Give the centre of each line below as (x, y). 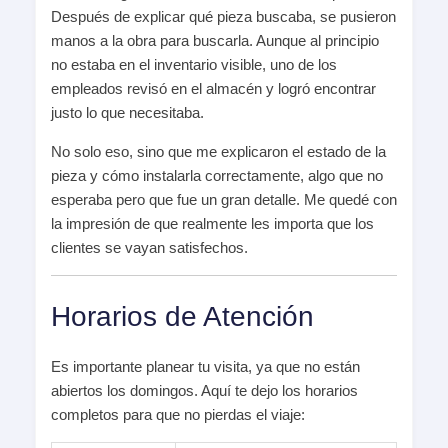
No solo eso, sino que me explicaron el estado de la (218, 152)
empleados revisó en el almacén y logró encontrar (213, 89)
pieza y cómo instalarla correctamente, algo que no (217, 176)
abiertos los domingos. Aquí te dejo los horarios (204, 390)
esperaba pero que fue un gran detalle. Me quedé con (224, 200)
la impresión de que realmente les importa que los (212, 224)
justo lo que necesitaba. (127, 113)
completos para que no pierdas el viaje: (178, 414)
